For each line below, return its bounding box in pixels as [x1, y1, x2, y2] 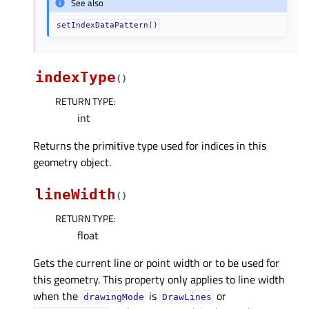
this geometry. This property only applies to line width [33, 271, 285, 288]
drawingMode [83, 292, 144, 302]
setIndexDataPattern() [57, 21, 159, 29]
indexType [35, 69, 116, 86]
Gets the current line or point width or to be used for [33, 255, 279, 271]
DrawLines [161, 292, 212, 302]
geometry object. [33, 154, 111, 170]
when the [33, 288, 81, 304]
